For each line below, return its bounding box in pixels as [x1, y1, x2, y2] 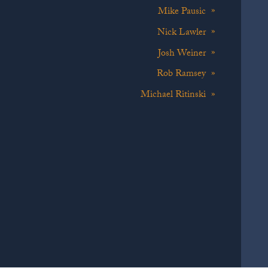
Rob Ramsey [157, 66, 206, 83]
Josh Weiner [158, 45, 206, 62]
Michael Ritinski [141, 87, 206, 104]
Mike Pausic [158, 4, 206, 21]
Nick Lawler [157, 25, 206, 41]
